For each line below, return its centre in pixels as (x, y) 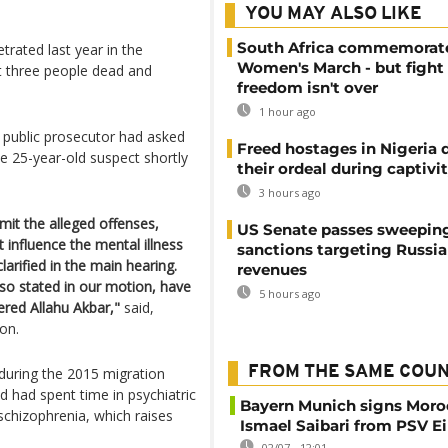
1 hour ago (286, 111)
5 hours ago (288, 293)
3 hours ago (288, 192)
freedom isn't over (307, 87)
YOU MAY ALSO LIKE (333, 14)
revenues (272, 269)
